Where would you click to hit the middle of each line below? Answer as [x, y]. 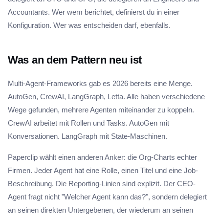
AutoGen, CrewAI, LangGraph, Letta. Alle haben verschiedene [106, 97]
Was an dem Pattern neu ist [75, 60]
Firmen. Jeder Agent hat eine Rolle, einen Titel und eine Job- [103, 170]
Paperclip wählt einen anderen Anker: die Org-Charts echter [102, 157]
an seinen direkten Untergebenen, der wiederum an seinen [100, 210]
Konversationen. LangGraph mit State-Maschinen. [88, 136]
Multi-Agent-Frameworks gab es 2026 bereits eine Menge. [100, 83]
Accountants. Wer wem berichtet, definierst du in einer [94, 12]
